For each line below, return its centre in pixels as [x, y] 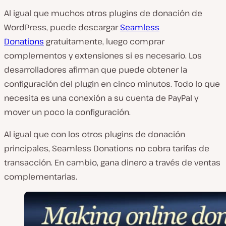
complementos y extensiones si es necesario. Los [103, 56]
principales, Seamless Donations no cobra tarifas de [107, 149]
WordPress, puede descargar [62, 27]
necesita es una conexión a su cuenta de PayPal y [101, 98]
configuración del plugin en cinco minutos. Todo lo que [112, 84]
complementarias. [41, 177]
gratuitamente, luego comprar [104, 42]
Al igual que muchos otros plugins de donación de [103, 13]
